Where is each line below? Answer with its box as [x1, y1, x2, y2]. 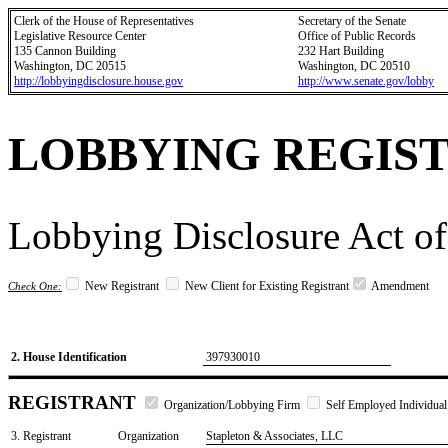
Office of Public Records [298, 29, 416, 43]
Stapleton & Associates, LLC [206, 429, 343, 443]
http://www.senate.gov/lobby [298, 74, 434, 88]
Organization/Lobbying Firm [161, 398, 303, 412]
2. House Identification [11, 350, 127, 364]
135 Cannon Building [14, 44, 116, 58]
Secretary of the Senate [298, 14, 406, 28]
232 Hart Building [298, 44, 384, 58]
